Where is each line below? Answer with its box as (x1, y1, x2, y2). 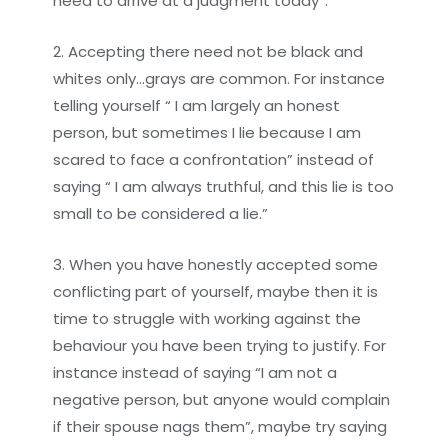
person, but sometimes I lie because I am (53, 121, 362, 143)
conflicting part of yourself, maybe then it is (53, 280, 379, 302)
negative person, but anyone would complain (53, 388, 391, 410)
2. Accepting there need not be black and (53, 40, 364, 62)
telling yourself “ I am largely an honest (53, 94, 341, 116)
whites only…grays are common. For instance (53, 67, 386, 89)
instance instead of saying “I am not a (53, 361, 338, 383)
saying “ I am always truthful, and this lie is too (53, 175, 395, 197)
